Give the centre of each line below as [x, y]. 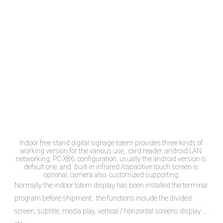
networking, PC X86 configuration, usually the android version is [111, 159]
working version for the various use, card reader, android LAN [111, 151]
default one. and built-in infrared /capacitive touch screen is [111, 167]
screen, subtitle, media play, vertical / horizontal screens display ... [111, 211]
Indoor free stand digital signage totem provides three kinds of [111, 143]
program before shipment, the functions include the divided [103, 198]
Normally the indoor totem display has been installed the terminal [111, 185]
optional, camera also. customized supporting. [111, 174]
